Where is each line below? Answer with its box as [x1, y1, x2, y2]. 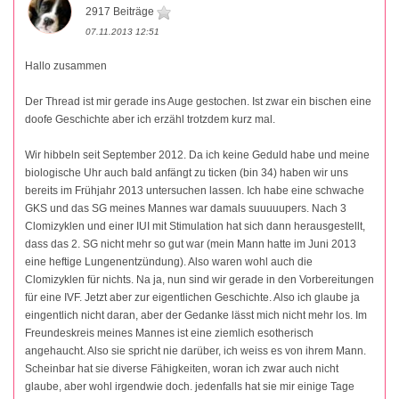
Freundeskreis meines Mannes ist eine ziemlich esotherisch [25, 327, 313, 340]
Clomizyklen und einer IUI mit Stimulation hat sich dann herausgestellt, [25, 220, 365, 233]
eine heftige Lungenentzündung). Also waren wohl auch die [25, 256, 313, 269]
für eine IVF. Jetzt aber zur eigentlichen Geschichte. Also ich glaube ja [25, 291, 360, 305]
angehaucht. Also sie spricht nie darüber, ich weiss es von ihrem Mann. [25, 345, 366, 358]
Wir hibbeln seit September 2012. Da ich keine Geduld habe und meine [25, 149, 370, 162]
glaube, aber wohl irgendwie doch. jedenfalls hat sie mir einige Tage [25, 380, 354, 394]
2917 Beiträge [85, 5, 157, 19]
